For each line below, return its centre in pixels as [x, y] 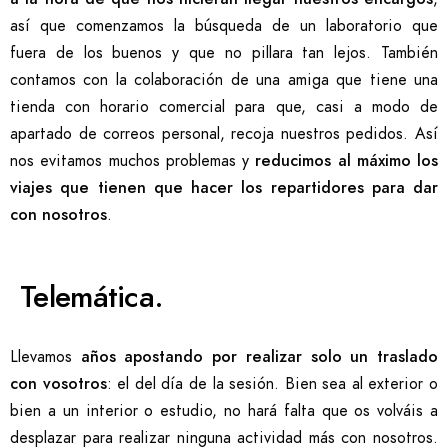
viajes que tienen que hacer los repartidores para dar [224, 188]
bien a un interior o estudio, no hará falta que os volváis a [224, 411]
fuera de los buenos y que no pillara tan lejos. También [224, 53]
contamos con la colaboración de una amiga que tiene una [224, 80]
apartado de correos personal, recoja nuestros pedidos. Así [224, 134]
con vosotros [58, 384]
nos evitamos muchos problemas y [133, 161]
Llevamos [45, 357]
